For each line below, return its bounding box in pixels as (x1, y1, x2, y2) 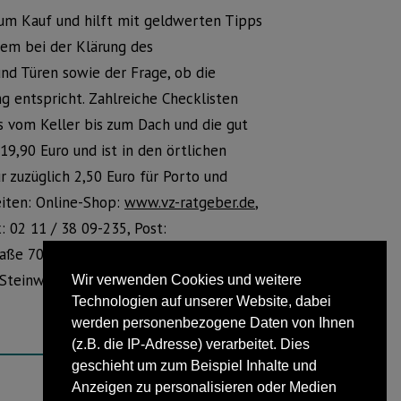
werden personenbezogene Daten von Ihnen (72, 315, 354, 331)
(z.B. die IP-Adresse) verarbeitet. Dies (72, 337, 310, 353)
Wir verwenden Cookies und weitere (72, 272, 302, 288)
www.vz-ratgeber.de (124, 192, 255, 212)
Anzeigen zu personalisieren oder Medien (72, 380, 337, 396)
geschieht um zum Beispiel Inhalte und (72, 358, 317, 374)
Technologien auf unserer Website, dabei (72, 294, 331, 310)
